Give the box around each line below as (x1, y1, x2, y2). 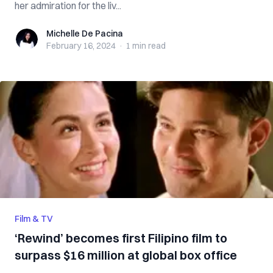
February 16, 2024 (46, 40, 116, 51)
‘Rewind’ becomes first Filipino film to (15, 230, 227, 246)
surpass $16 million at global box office (15, 247, 237, 263)
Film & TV (15, 213, 53, 224)
